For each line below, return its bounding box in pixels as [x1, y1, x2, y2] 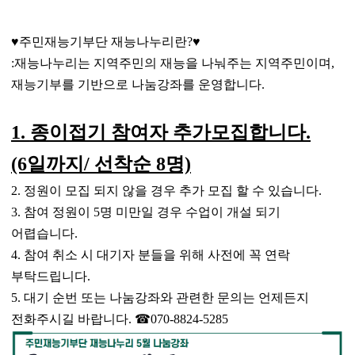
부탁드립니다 [10, 269, 87, 284]
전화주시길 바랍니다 [10, 312, 128, 326]
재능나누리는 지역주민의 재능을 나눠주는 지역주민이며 [13, 56, 331, 71]
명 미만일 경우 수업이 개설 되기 [99, 205, 281, 219]
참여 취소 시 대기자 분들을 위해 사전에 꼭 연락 [23, 248, 290, 262]
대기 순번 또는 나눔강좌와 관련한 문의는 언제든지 [23, 291, 309, 305]
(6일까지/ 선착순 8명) [10, 154, 191, 175]
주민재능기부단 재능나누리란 [18, 35, 187, 49]
